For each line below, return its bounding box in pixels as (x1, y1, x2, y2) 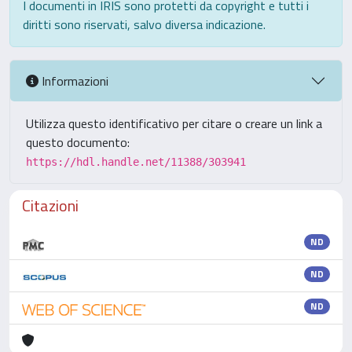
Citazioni (22, 193, 79, 218)
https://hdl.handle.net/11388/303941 (26, 156, 246, 168)
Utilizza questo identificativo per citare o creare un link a (26, 114, 322, 133)
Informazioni (38, 71, 108, 90)
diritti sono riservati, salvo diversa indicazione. (23, 15, 266, 34)
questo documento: (26, 133, 130, 152)
